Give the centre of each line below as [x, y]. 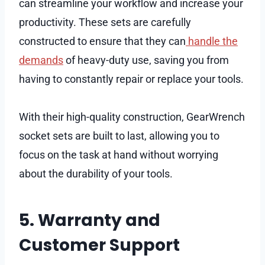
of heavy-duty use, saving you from [146, 60]
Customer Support [99, 245]
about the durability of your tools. [96, 173]
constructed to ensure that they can [102, 41]
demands [41, 60]
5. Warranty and [90, 220]
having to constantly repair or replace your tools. [132, 79]
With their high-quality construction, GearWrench [132, 117]
